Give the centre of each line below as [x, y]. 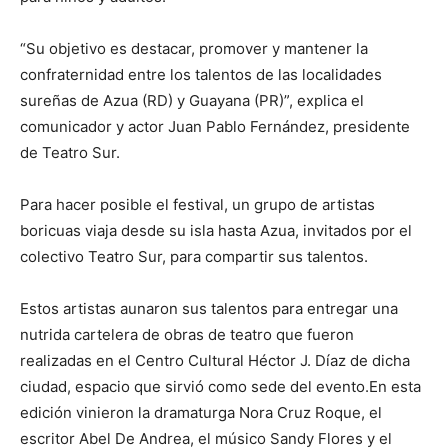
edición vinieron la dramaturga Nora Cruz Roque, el [201, 413]
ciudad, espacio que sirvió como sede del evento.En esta [220, 387]
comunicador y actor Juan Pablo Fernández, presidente [215, 127]
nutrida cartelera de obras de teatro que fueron [187, 335]
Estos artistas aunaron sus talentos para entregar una [209, 309]
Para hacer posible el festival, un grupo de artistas [197, 205]
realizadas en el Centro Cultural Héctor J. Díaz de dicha [215, 361]
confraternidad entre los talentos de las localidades [201, 75]
